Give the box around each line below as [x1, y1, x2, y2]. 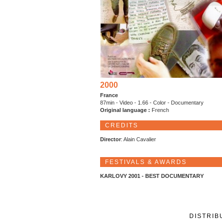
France [100, 92, 118, 99]
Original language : [100, 107, 152, 113]
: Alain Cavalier [121, 136, 156, 143]
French [152, 107, 169, 113]
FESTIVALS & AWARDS [105, 159, 187, 166]
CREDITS [105, 122, 138, 129]
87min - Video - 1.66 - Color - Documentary [100, 100, 204, 106]
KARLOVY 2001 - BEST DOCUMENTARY [100, 173, 204, 179]
